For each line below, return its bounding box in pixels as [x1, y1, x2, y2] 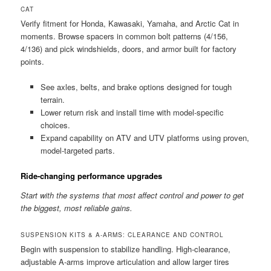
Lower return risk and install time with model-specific [40, 106, 224, 118]
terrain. [40, 93, 65, 105]
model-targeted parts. [40, 144, 115, 156]
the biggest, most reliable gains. [21, 201, 133, 214]
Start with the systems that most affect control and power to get [21, 189, 244, 201]
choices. [40, 119, 70, 131]
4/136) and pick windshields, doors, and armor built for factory [21, 42, 237, 54]
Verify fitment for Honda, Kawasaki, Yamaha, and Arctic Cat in [21, 17, 240, 29]
